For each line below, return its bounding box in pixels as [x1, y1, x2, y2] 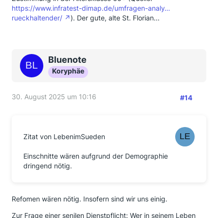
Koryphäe [52, 67, 84, 75]
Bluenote [48, 54, 87, 65]
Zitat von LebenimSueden [23, 132, 105, 141]
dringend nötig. [23, 162, 72, 170]
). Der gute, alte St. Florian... [71, 14, 160, 22]
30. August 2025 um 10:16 [12, 92, 96, 101]
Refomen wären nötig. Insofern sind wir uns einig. [12, 195, 167, 203]
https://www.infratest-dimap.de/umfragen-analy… [12, 4, 170, 12]
